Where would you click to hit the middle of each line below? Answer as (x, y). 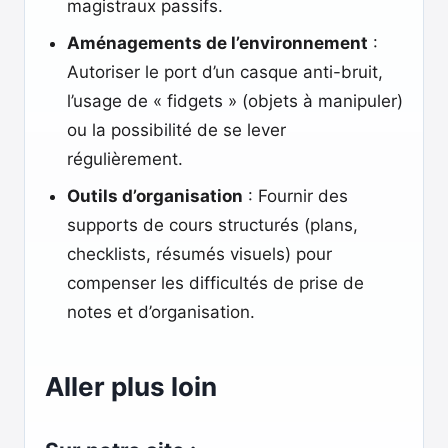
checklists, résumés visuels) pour (199, 254)
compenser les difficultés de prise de (215, 283)
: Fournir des (295, 196)
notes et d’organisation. (161, 312)
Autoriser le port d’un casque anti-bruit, (225, 72)
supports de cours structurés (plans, (212, 225)
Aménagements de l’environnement (217, 43)
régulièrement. (125, 159)
